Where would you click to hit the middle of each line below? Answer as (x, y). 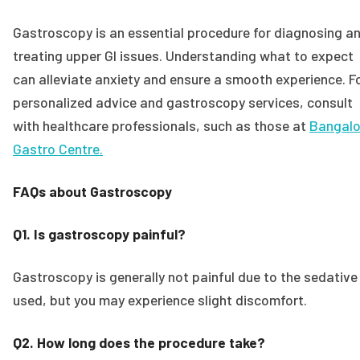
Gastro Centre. (58, 148)
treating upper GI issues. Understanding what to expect (183, 55)
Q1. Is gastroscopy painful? (99, 233)
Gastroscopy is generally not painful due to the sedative (185, 276)
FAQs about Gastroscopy (92, 191)
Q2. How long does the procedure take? (139, 342)
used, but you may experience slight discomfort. (160, 299)
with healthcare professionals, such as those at (161, 125)
